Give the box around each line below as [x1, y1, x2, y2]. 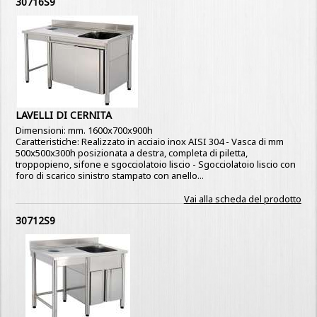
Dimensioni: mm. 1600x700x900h [16, 124, 154, 137]
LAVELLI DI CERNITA [16, 108, 113, 122]
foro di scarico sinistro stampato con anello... [16, 169, 204, 182]
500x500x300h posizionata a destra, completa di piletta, [16, 146, 248, 159]
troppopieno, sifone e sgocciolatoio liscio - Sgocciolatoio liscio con [16, 158, 296, 171]
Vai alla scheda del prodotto [183, 192, 301, 205]
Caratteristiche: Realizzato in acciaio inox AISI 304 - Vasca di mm [16, 135, 284, 148]
